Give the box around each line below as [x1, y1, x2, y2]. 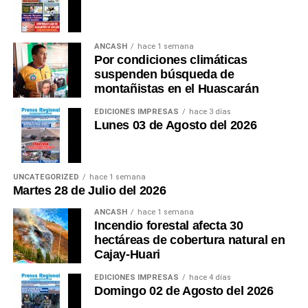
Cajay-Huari [93, 247, 160, 262]
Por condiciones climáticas [93, 53, 247, 67]
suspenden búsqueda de [93, 67, 234, 82]
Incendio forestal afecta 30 [93, 219, 243, 233]
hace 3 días [188, 107, 231, 117]
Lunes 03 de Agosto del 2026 [93, 118, 257, 133]
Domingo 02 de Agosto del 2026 [93, 284, 274, 298]
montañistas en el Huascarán [93, 82, 259, 96]
